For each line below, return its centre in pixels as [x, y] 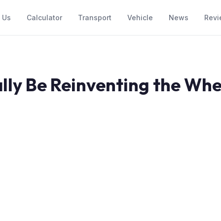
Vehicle [140, 18]
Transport [95, 18]
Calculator [45, 18]
